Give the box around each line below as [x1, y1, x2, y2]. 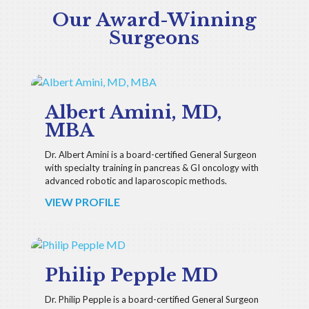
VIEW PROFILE [44, 195, 120, 208]
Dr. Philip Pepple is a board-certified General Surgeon [44, 294, 259, 305]
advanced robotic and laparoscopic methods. [44, 175, 227, 186]
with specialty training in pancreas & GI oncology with [44, 162, 259, 173]
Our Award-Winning [52, 9, 257, 31]
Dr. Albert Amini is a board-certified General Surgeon [44, 149, 257, 160]
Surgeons [109, 27, 200, 49]
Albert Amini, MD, [44, 101, 222, 123]
